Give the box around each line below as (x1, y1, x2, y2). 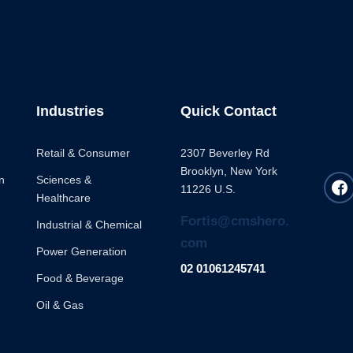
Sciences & (36, 173, 92, 186)
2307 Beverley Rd (180, 147, 269, 159)
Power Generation (36, 245, 128, 258)
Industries (36, 103, 105, 119)
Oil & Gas (36, 299, 84, 311)
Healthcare (36, 191, 91, 204)
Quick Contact (180, 103, 277, 119)
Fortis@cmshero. (180, 214, 289, 229)
